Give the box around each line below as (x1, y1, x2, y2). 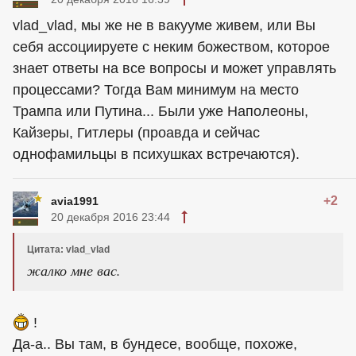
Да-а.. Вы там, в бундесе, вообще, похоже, (13, 335, 297, 352)
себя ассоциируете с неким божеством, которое (13, 38, 330, 55)
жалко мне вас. (27, 260, 121, 280)
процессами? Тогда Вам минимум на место (13, 81, 299, 98)
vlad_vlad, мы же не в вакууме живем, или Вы (13, 17, 315, 33)
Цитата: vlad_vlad (27, 243, 110, 255)
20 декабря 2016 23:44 (51, 210, 170, 223)
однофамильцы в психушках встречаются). (13, 145, 300, 162)
